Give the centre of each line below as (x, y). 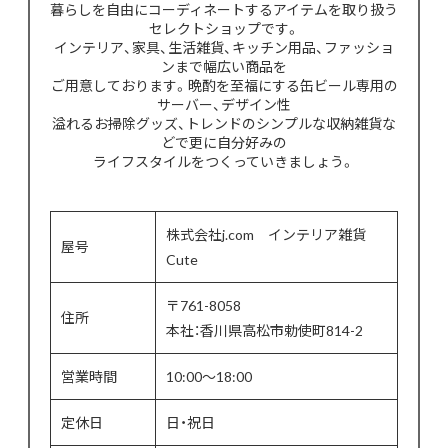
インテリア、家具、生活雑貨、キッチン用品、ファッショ (224, 46)
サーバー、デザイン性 (224, 103)
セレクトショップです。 (224, 27)
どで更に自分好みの (224, 141)
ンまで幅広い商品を (224, 65)
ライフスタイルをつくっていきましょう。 (224, 160)
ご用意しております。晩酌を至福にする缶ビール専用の (224, 84)
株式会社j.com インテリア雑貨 (266, 233)
